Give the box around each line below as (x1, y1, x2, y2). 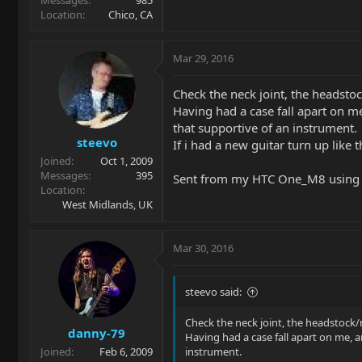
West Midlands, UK (62, 197, 153, 212)
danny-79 (68, 324, 125, 341)
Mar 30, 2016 (173, 241, 234, 255)
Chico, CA (108, 6, 153, 22)
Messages (40, 168, 88, 183)
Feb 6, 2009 (99, 343, 153, 359)
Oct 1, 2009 (100, 154, 153, 168)
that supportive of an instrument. (173, 119, 357, 136)
